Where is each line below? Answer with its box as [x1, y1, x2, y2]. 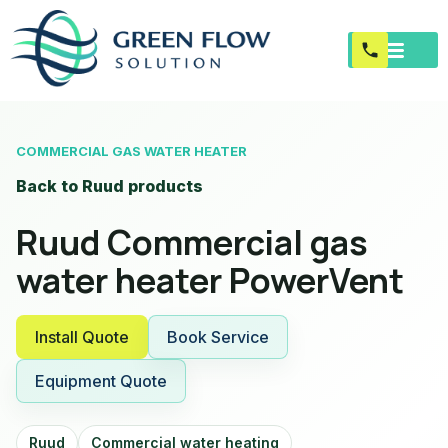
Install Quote [35, 326, 129, 347]
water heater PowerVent [16, 256, 404, 303]
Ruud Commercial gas [16, 218, 368, 265]
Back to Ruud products [16, 175, 203, 196]
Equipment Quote [35, 370, 167, 391]
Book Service [167, 326, 269, 347]
